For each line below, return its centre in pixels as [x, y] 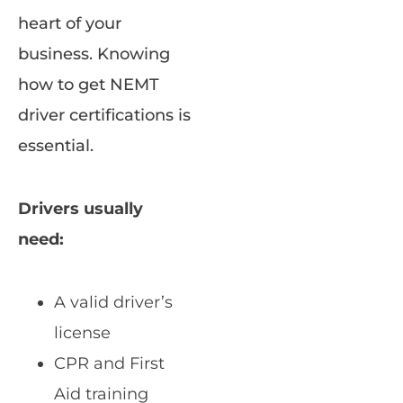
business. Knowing [94, 54]
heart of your [70, 24]
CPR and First [109, 364]
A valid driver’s [113, 303]
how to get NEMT [89, 85]
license [82, 333]
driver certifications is [104, 116]
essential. [56, 146]
